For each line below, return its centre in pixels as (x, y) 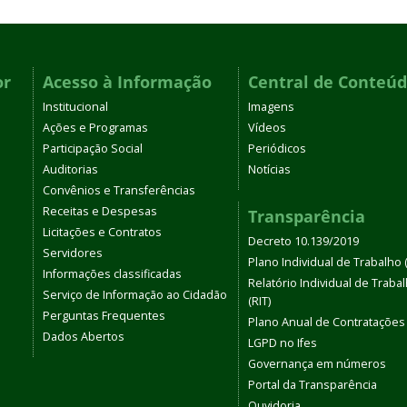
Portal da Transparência (313, 385)
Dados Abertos (84, 337)
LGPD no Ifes (283, 343)
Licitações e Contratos (102, 232)
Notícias (269, 169)
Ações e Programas (95, 128)
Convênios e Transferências (119, 190)
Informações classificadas (112, 274)
